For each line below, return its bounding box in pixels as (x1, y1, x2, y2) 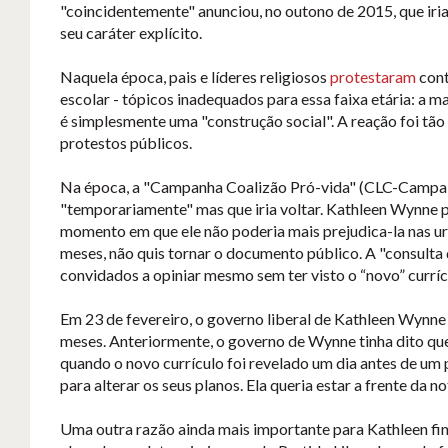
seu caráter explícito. (60, 23, 202, 43)
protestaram (330, 67, 416, 87)
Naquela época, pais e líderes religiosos (60, 67, 330, 87)
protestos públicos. (60, 133, 192, 153)
